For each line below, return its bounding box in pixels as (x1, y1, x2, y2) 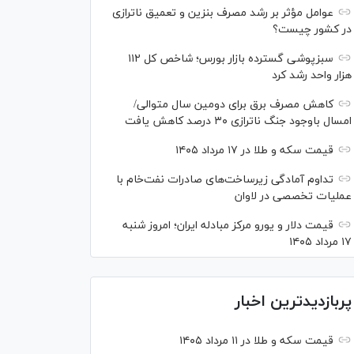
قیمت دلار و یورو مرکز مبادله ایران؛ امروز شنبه (122, 218, 333, 233)
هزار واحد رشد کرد (272, 68, 352, 83)
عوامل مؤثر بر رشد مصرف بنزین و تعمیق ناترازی (112, 6, 333, 21)
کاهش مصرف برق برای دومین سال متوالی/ (134, 97, 333, 112)
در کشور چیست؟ (273, 22, 352, 37)
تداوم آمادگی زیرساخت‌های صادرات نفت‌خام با (116, 172, 333, 187)
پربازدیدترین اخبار (235, 291, 352, 313)
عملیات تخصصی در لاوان (235, 189, 352, 204)
